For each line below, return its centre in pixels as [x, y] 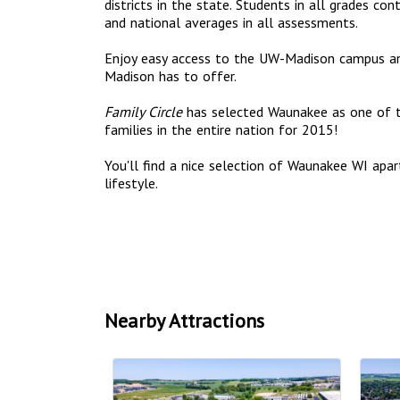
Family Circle [143, 111]
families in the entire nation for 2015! [221, 129]
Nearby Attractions [184, 320]
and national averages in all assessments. [231, 22]
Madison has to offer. [171, 75]
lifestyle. [131, 183]
